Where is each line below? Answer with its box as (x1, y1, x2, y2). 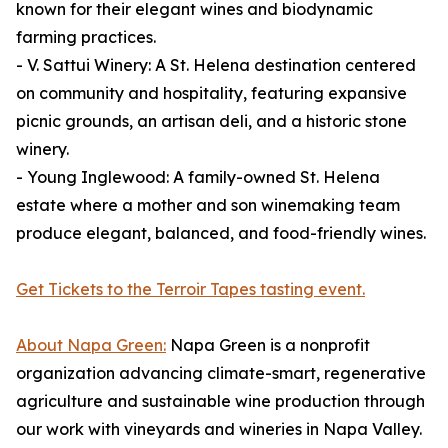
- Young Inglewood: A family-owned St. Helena (16, 167, 380, 188)
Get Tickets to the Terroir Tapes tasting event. (16, 279, 365, 300)
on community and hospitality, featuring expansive (16, 83, 407, 104)
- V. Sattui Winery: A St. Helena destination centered (16, 55, 416, 76)
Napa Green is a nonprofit (166, 335, 370, 356)
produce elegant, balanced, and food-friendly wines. (16, 223, 426, 244)
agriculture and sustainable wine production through (16, 391, 425, 412)
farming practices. (16, 27, 156, 48)
